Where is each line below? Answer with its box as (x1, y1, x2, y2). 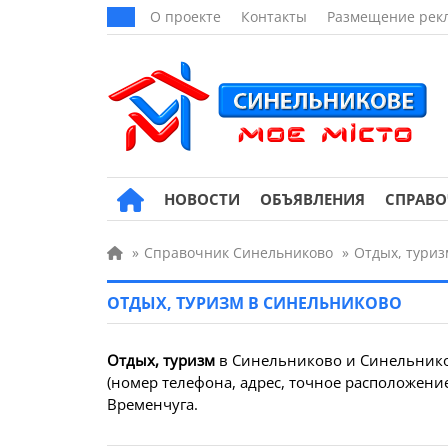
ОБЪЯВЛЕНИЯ (260, 189, 365, 209)
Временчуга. (107, 394, 198, 414)
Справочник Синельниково (144, 243, 333, 262)
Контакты (241, 7, 307, 26)
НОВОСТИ (164, 189, 240, 209)
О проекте (150, 7, 221, 26)
